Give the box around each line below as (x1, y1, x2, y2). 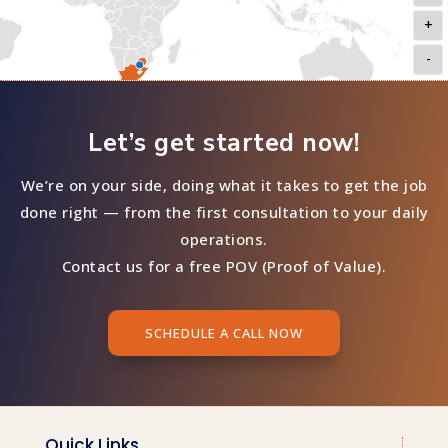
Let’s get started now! (88, 125, 360, 160)
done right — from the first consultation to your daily (19, 201, 429, 222)
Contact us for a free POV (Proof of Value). (61, 255, 387, 276)
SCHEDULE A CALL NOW (145, 323, 303, 342)
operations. (180, 228, 268, 249)
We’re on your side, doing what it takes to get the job (20, 174, 428, 195)
